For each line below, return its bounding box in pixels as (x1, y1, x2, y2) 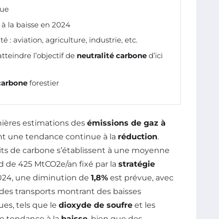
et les (132, 200, 155, 210)
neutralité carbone (77, 50, 147, 60)
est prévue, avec (108, 173, 174, 182)
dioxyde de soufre (59, 200, 132, 210)
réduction (118, 131, 157, 141)
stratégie (118, 159, 155, 169)
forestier (27, 78, 59, 88)
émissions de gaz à (87, 118, 166, 128)
